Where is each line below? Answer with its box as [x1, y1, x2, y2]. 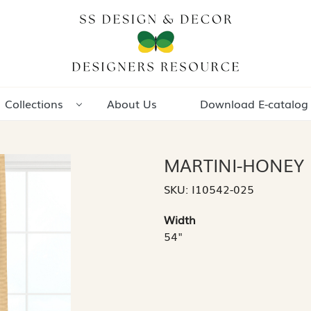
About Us [106, 95, 157, 112]
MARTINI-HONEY [164, 152, 304, 178]
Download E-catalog [200, 95, 309, 112]
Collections [4, 95, 63, 112]
